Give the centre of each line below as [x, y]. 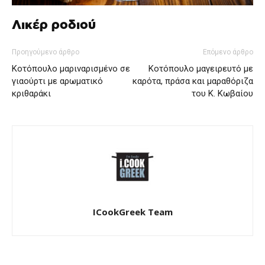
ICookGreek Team [132, 212]
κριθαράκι [31, 94]
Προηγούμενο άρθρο [46, 52]
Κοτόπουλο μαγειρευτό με [201, 69]
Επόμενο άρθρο [228, 52]
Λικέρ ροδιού [54, 25]
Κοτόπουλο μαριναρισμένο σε [71, 69]
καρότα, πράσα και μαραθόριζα [193, 81]
